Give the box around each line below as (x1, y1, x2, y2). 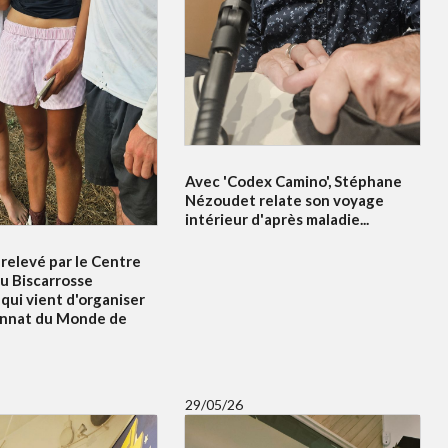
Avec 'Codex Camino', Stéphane (184, 171, 402, 190)
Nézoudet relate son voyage (184, 190, 384, 209)
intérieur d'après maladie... (184, 209, 369, 228)
